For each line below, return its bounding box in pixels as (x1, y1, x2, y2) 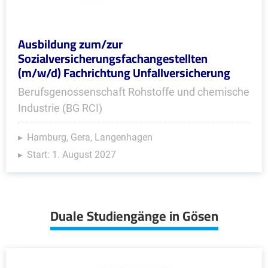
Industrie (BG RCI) (18, 102, 102, 114)
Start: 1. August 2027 (27, 149, 116, 160)
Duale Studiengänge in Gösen (50, 203, 218, 229)
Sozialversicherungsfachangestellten (18, 47, 208, 69)
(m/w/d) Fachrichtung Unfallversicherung (18, 62, 230, 84)
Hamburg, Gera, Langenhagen (27, 132, 153, 143)
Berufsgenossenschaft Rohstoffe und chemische (18, 86, 249, 98)
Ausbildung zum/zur (18, 33, 123, 55)
